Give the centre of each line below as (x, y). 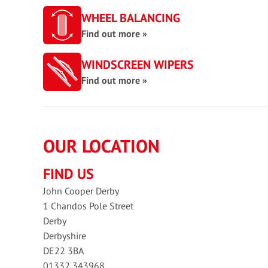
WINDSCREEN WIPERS (138, 65)
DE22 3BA (63, 251)
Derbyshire (65, 236)
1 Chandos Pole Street (88, 206)
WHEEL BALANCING (131, 18)
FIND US (68, 174)
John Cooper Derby (81, 191)
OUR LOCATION (101, 146)
